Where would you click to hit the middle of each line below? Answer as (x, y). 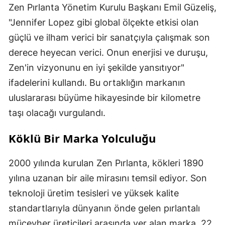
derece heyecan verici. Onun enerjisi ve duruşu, (108, 53)
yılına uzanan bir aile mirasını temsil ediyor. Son (108, 178)
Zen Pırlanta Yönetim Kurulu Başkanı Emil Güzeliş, (113, 8)
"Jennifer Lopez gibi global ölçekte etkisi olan (104, 23)
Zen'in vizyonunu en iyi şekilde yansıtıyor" (96, 68)
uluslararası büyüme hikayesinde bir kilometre (104, 98)
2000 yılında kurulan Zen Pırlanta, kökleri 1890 (106, 163)
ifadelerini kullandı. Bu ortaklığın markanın (97, 83)
